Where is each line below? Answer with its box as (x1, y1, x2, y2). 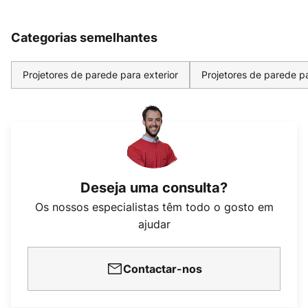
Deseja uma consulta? (80, 179, 228, 197)
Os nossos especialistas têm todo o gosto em (34, 199, 274, 215)
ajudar (137, 217, 170, 232)
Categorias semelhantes (11, 30, 157, 45)
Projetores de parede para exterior (23, 68, 178, 82)
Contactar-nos (122, 262, 202, 276)
